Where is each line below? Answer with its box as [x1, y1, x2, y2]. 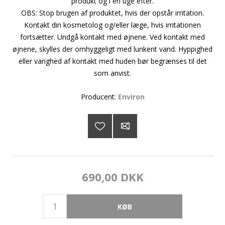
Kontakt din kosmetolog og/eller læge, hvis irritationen [24, 20, 201, 30]
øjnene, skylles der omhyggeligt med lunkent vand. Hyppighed [13, 44, 212, 54]
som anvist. [94, 68, 131, 78]
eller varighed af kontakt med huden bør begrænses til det [18, 56, 207, 66]
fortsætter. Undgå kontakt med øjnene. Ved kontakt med [20, 32, 205, 42]
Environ [118, 92, 145, 102]
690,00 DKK [81, 169, 144, 185]
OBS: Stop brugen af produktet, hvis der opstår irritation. [21, 8, 204, 18]
